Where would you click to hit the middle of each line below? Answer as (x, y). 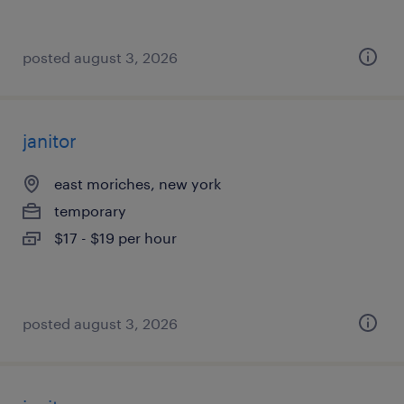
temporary (90, 211)
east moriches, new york (138, 184)
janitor (50, 141)
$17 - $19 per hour (115, 238)
